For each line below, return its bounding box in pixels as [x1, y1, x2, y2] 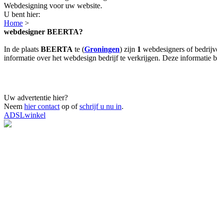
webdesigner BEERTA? [4, 27, 83, 36]
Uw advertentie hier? [4, 93, 68, 102]
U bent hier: [4, 10, 40, 18]
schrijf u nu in [79, 102, 122, 110]
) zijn [120, 45, 137, 53]
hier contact [24, 102, 60, 110]
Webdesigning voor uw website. [4, 1, 102, 10]
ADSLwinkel [4, 110, 46, 119]
